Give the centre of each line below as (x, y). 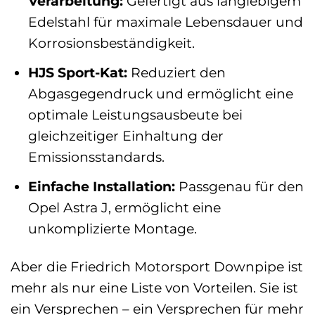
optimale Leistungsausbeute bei (135, 115)
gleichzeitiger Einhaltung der (126, 136)
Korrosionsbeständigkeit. (111, 43)
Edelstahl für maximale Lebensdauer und (165, 22)
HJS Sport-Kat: (77, 72)
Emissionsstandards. (96, 157)
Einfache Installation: (101, 186)
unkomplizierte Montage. (112, 228)
